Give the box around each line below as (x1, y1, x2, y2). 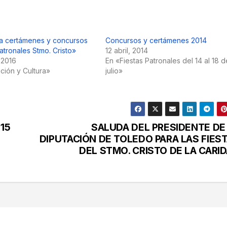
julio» (105, 66, 123, 75)
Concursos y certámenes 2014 (105, 36, 207, 45)
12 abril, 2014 (105, 46, 148, 55)
